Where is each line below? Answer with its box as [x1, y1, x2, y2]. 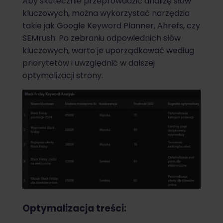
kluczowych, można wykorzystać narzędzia [22, 7, 190, 19]
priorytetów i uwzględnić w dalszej [22, 57, 155, 69]
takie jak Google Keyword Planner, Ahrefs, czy [22, 19, 200, 31]
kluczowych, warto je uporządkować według [22, 44, 194, 56]
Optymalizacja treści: [22, 202, 126, 216]
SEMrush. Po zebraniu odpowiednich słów [22, 32, 181, 44]
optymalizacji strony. [22, 69, 103, 81]
